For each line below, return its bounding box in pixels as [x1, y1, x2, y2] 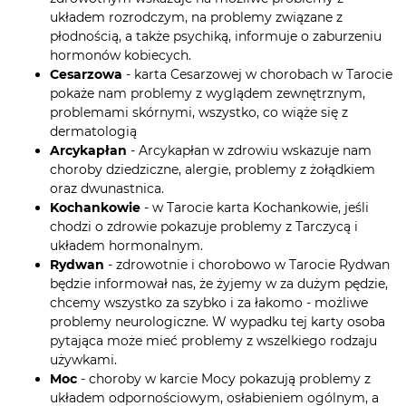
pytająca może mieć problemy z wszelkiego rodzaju [50, 333, 377, 350]
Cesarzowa [50, 66, 126, 83]
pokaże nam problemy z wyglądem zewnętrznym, [50, 85, 365, 102]
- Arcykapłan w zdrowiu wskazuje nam [130, 142, 372, 159]
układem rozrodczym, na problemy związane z [50, 9, 343, 26]
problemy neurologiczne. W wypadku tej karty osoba [50, 314, 385, 331]
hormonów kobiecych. [50, 47, 191, 64]
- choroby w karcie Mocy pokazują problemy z [81, 371, 371, 388]
